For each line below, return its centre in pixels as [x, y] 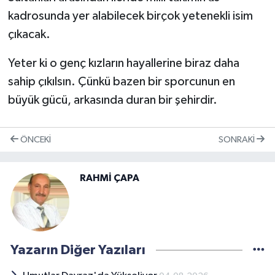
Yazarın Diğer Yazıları [78, 250]
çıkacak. [29, 34]
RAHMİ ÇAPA [110, 178]
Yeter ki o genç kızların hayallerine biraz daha [123, 63]
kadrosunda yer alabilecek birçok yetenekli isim [130, 16]
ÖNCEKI [35, 139]
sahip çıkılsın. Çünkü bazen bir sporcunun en [121, 81]
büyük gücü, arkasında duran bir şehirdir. [112, 100]
